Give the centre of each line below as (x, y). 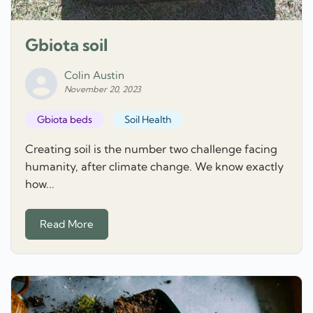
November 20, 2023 (103, 89)
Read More (67, 224)
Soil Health (147, 120)
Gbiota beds (65, 120)
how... (40, 183)
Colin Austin (94, 75)
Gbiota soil (66, 44)
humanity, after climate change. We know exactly (154, 166)
